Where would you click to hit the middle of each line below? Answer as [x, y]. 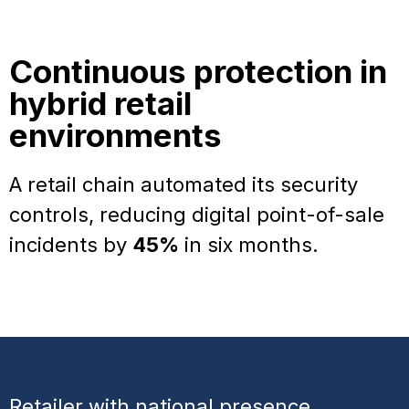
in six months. [249, 244]
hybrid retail [100, 103]
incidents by [71, 244]
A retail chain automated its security [184, 184]
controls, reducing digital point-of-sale [197, 214]
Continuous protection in [198, 71]
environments [115, 135]
